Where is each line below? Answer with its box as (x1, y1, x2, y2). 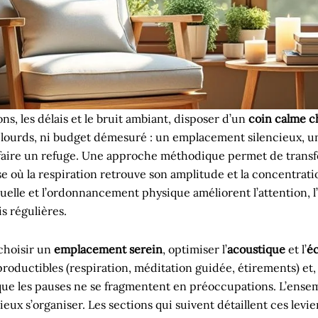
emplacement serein (54, 242, 163, 256)
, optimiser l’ (163, 242, 227, 256)
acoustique (227, 242, 285, 256)
